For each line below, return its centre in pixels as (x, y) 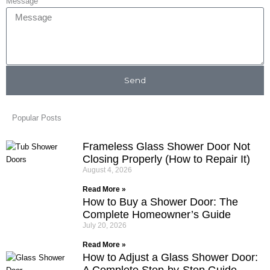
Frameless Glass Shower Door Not (166, 146)
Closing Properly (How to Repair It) (166, 159)
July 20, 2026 (105, 225)
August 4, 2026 (107, 170)
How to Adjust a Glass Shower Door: (170, 257)
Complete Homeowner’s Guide (157, 214)
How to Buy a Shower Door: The (160, 202)
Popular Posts (37, 118)
